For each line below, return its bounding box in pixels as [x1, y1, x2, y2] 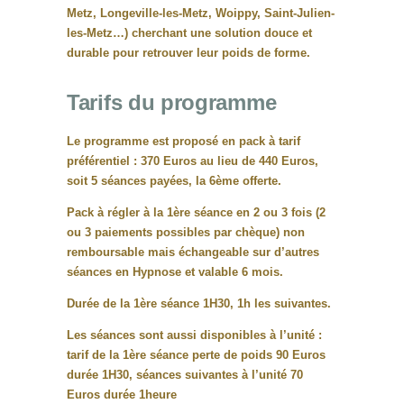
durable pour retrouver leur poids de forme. [67, 46, 310, 60]
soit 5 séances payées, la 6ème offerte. [67, 174, 281, 188]
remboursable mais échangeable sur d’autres [67, 245, 319, 260]
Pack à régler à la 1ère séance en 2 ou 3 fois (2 [67, 206, 326, 220]
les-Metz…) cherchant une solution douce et [67, 26, 312, 41]
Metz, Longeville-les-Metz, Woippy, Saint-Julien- [67, 6, 335, 21]
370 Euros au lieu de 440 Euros [141, 154, 315, 169]
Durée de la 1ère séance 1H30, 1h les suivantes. [67, 297, 331, 311]
